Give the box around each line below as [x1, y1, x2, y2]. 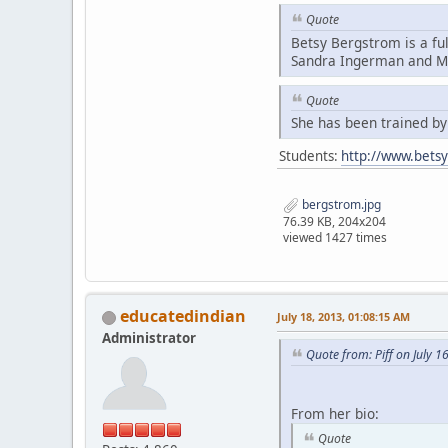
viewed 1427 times [283, 229, 387, 247]
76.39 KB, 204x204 [283, 213, 386, 231]
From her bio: [291, 403, 379, 423]
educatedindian [120, 305, 246, 328]
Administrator [102, 329, 196, 348]
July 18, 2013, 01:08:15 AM [277, 309, 410, 325]
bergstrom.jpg [299, 196, 381, 214]
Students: [279, 147, 341, 166]
